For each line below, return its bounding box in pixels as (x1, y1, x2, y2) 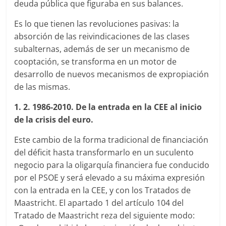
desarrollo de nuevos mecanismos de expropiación (14, 69, 209, 80)
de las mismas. (14, 81, 71, 92)
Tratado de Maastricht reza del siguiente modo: (14, 210, 195, 221)
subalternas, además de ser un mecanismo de (14, 43, 190, 54)
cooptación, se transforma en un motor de (14, 56, 177, 67)
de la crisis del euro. (14, 114, 94, 125)
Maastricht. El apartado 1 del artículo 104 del (14, 197, 184, 208)
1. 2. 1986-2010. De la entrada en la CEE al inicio (14, 101, 202, 112)
